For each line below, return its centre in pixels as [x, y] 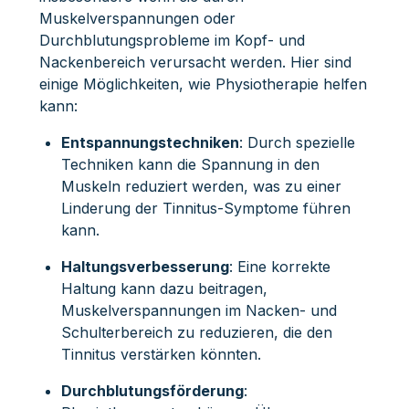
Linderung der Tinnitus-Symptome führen [205, 208]
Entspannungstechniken [150, 142]
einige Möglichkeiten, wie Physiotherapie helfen [203, 84]
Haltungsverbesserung [145, 266]
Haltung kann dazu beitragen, [164, 288]
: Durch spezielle [297, 142]
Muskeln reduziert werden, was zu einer [201, 186]
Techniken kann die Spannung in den [190, 164]
